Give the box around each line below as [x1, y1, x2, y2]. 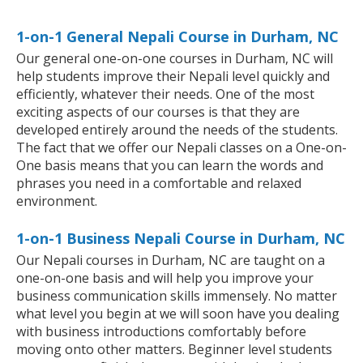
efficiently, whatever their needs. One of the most [16, 85, 314, 104]
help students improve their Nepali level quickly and [16, 67, 330, 86]
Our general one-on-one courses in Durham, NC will [16, 49, 333, 68]
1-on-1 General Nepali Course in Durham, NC [16, 27, 339, 47]
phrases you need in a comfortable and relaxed [16, 174, 301, 193]
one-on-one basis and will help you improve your [16, 269, 314, 288]
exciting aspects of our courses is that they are [16, 103, 300, 122]
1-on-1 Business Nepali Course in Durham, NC [16, 228, 345, 249]
